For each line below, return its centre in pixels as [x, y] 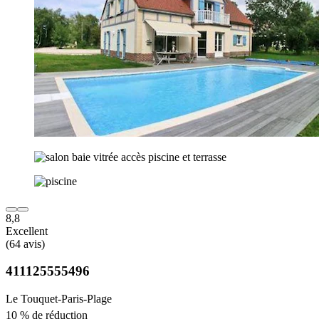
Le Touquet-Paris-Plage [59, 299]
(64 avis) [25, 244]
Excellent [27, 231]
